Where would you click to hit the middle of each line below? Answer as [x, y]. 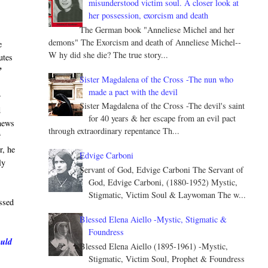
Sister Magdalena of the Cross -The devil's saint [162, 106]
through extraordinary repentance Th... [114, 131]
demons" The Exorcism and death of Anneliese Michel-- [144, 42]
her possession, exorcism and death [149, 15]
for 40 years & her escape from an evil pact [162, 118]
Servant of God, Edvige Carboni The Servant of [162, 170]
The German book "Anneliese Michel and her [157, 29]
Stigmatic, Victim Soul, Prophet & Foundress [167, 259]
